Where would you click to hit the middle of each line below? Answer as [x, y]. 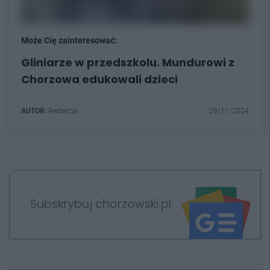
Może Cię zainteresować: [69, 40]
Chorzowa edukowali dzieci [99, 79]
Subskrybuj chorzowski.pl [100, 204]
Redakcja [62, 111]
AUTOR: [34, 111]
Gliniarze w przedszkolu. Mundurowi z [128, 62]
